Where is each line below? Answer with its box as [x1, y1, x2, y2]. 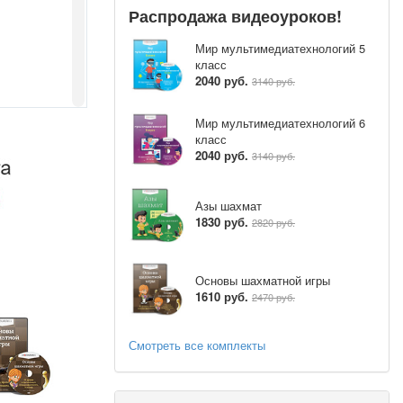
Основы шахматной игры [195, 272, 330, 290]
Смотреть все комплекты [129, 336, 265, 354]
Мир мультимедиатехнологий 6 [195, 114, 365, 132]
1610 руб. [195, 288, 248, 306]
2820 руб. [252, 215, 295, 230]
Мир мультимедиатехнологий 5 [195, 40, 365, 58]
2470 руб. [252, 290, 295, 305]
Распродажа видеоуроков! [129, 4, 342, 28]
